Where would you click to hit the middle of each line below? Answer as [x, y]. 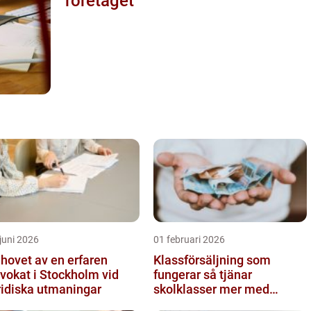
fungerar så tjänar [178, 274]
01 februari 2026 [189, 239]
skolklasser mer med [211, 289]
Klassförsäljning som [212, 260]
